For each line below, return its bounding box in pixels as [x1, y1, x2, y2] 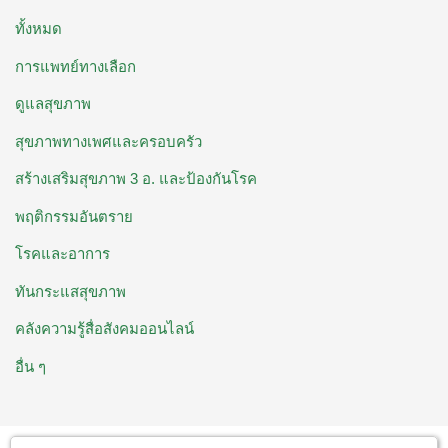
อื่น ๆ [15, 357, 46, 375]
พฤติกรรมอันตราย [15, 207, 133, 225]
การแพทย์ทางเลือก [15, 57, 136, 75]
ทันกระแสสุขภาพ [15, 282, 126, 300]
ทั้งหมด [15, 20, 62, 38]
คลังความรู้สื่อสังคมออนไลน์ [15, 320, 194, 338]
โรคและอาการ [15, 245, 110, 263]
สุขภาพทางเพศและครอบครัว [15, 132, 202, 150]
